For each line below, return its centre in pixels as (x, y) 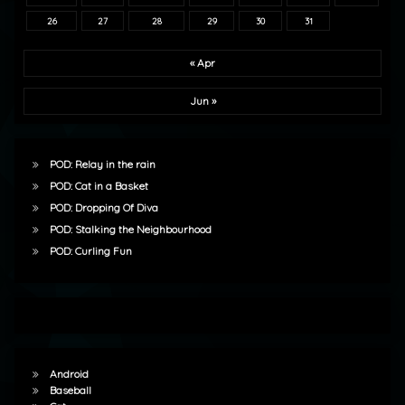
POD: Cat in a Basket (99, 186)
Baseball (70, 391)
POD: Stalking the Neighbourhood (130, 230)
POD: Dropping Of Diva (104, 208)
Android (69, 374)
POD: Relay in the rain (102, 165)
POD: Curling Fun (90, 251)
